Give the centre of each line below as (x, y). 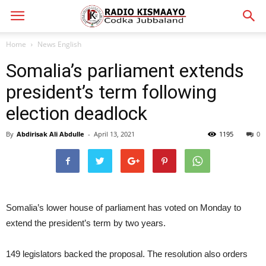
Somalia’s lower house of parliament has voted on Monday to (123, 208)
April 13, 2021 (114, 134)
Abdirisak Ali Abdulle (50, 134)
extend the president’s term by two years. (86, 223)
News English (59, 44)
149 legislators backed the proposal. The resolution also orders (127, 254)
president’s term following (111, 92)
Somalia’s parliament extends (125, 71)
